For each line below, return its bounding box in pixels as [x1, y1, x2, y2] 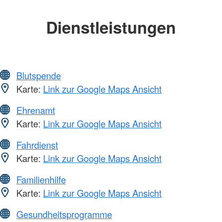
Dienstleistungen [46, 15, 176, 39]
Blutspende [16, 68, 61, 82]
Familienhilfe [16, 172, 66, 186]
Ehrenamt [16, 103, 55, 116]
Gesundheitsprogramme [16, 207, 112, 221]
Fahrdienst [16, 138, 58, 151]
